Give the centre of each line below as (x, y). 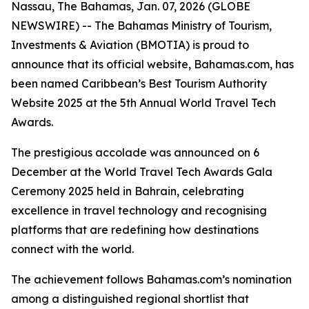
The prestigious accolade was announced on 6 (135, 152)
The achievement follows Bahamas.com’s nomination (151, 279)
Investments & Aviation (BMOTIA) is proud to (130, 45)
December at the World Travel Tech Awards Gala (142, 172)
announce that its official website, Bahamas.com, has (152, 64)
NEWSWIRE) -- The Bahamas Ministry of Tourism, (141, 26)
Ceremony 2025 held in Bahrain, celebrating (128, 191)
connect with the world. (72, 249)
